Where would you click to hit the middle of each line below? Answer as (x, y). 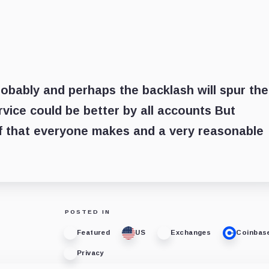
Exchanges (191, 233)
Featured (93, 233)
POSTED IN (87, 211)
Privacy (90, 253)
